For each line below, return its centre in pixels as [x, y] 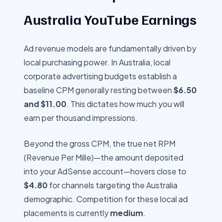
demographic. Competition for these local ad [106, 199]
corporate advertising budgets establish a [100, 76]
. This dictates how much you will [125, 104]
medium [127, 213]
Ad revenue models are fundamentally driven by [110, 48]
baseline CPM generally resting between [99, 90]
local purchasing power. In [71, 62]
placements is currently [67, 213]
